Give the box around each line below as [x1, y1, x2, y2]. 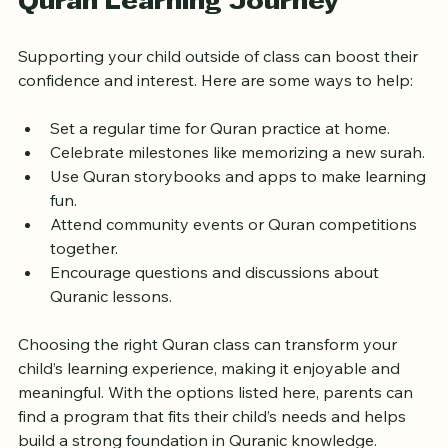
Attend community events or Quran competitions [50, 244, 421, 265]
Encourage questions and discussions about [50, 292, 383, 313]
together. [50, 268, 118, 289]
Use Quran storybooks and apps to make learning [50, 196, 430, 217]
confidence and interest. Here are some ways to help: [18, 100, 413, 121]
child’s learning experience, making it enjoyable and [18, 388, 404, 409]
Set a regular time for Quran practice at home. [50, 148, 390, 169]
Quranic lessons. [50, 316, 172, 337]
